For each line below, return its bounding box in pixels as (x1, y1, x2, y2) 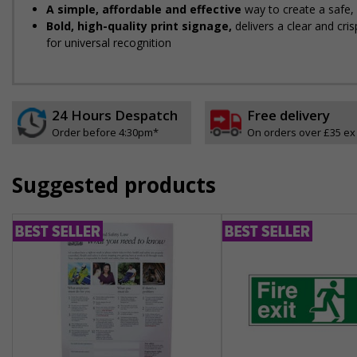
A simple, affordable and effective (46, 2, 245, 17)
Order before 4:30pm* (52, 125, 159, 139)
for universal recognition (46, 35, 171, 50)
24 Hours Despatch (52, 106, 178, 124)
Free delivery (246, 106, 330, 124)
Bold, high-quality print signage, (46, 18, 235, 33)
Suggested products (12, 171, 216, 199)
